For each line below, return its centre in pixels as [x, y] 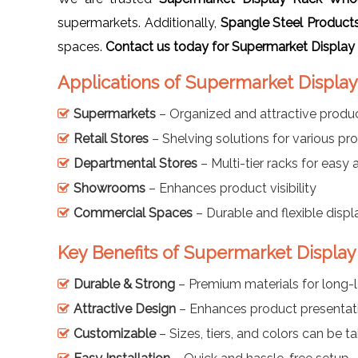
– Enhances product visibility [231, 188]
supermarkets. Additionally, [139, 22]
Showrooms [109, 188]
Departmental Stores [135, 163]
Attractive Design [125, 308]
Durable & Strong [124, 284]
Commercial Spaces [133, 213]
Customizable [115, 333]
